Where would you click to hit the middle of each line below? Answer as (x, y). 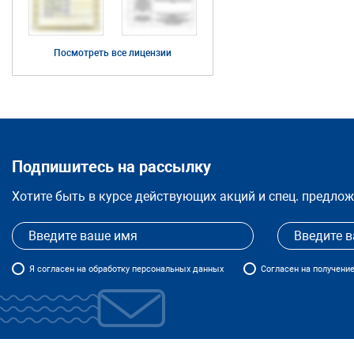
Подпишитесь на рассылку (111, 167)
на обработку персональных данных (149, 269)
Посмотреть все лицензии (113, 53)
